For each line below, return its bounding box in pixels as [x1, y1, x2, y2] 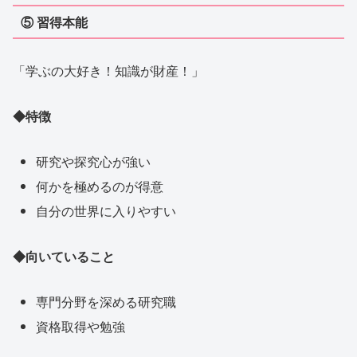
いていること [38, 246, 115, 265]
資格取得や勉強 [36, 316, 126, 335]
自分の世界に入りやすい [36, 202, 177, 220]
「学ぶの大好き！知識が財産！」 [13, 61, 204, 80]
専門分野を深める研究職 [36, 292, 177, 311]
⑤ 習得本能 [20, 12, 88, 31]
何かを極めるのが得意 [36, 176, 164, 195]
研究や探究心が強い [36, 151, 151, 171]
